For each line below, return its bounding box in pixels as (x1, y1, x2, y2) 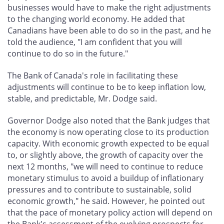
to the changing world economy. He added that (7, 13, 185, 25)
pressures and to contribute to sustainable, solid (7, 184, 191, 195)
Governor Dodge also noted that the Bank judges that (7, 115, 210, 126)
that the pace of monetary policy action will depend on (7, 207, 212, 218)
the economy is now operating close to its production (7, 126, 209, 138)
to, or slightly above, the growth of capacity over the (7, 149, 203, 161)
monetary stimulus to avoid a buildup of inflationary (7, 172, 203, 184)
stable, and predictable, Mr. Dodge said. (7, 93, 157, 104)
